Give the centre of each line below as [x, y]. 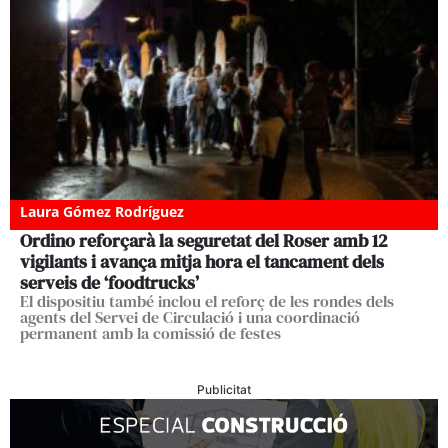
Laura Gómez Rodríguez [102, 212]
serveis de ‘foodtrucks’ [109, 283]
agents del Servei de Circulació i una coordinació [190, 317]
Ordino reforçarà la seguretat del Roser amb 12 [204, 241]
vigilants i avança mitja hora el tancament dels [202, 262]
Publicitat [224, 390]
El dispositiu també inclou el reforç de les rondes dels [207, 301]
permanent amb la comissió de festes [150, 333]
